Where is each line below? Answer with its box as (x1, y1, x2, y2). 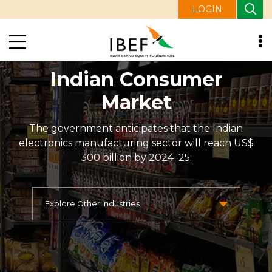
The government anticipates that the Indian (29, 122, 243, 134)
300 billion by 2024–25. (80, 151, 192, 163)
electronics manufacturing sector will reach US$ (18, 137, 254, 149)
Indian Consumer (50, 67, 222, 91)
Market (100, 90, 172, 114)
